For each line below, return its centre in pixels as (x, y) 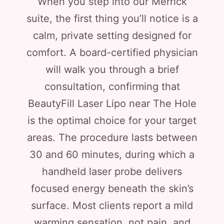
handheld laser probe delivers (112, 171)
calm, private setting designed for (112, 35)
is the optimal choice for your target (112, 120)
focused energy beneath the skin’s (112, 188)
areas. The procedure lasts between (112, 137)
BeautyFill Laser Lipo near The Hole (112, 103)
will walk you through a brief (112, 69)
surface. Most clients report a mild (112, 205)
